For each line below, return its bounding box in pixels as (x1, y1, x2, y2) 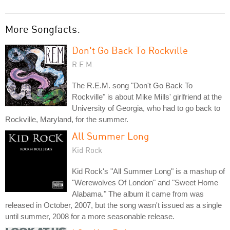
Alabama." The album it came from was (72, 189, 204, 198)
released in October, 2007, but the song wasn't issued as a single (5, 200, 222, 209)
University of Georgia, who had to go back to (72, 103, 220, 112)
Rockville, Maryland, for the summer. (5, 114, 128, 124)
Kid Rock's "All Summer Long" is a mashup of (72, 166, 225, 176)
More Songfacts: (5, 22, 80, 35)
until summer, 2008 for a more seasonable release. (5, 212, 175, 221)
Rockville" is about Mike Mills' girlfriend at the (72, 92, 222, 101)
